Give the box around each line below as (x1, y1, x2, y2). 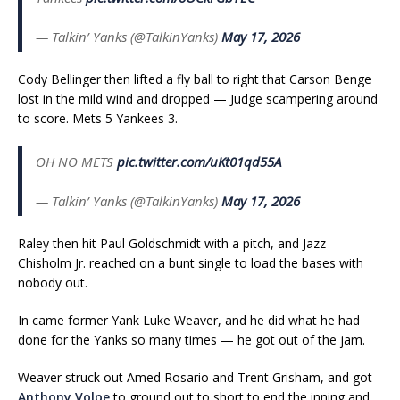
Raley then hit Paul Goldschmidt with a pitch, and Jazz (18, 234, 326, 252)
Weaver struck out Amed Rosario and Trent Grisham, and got (18, 368, 372, 386)
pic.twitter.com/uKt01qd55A (117, 152, 281, 171)
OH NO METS (36, 152, 117, 171)
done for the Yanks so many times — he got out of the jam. (18, 330, 365, 348)
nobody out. (18, 273, 87, 291)
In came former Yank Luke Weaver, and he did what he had (18, 311, 360, 329)
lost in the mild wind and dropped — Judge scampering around (18, 89, 378, 107)
